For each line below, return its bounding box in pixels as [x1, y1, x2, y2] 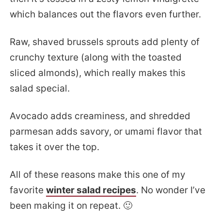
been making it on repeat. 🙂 [10, 200, 132, 211]
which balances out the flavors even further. [10, 9, 201, 20]
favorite [10, 185, 46, 196]
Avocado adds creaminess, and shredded [10, 110, 190, 122]
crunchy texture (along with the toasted [10, 52, 182, 63]
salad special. [10, 83, 70, 94]
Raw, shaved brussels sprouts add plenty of [10, 36, 200, 47]
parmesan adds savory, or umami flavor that [10, 126, 202, 137]
